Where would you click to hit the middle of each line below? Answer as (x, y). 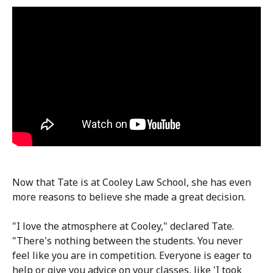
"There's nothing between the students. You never (127, 241)
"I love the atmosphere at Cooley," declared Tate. (123, 226)
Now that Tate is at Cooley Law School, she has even (132, 183)
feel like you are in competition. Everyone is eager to (132, 256)
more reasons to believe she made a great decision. (129, 197)
